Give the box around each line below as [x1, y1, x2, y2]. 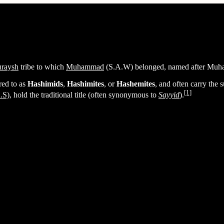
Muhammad [66, 62, 104, 71]
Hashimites [67, 79, 104, 88]
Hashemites [116, 79, 155, 88]
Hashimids [27, 79, 63, 88]
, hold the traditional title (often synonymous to [9, 90, 158, 99]
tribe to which [18, 62, 66, 71]
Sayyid [158, 90, 179, 99]
